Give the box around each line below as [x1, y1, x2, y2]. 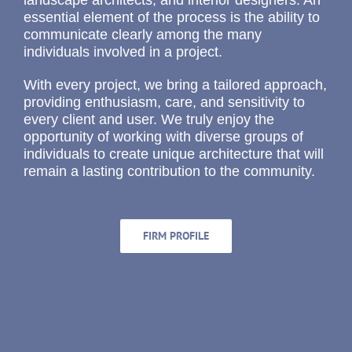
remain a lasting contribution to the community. [23, 163, 315, 180]
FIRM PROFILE [143, 229, 209, 244]
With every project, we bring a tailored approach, [23, 77, 327, 93]
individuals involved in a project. [23, 44, 222, 60]
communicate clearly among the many [23, 27, 262, 43]
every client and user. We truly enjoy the [23, 112, 274, 128]
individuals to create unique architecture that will [23, 146, 324, 163]
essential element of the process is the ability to [23, 9, 320, 26]
